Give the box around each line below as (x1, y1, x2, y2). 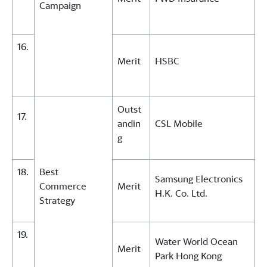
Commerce (39, 180, 86, 193)
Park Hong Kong (155, 250, 222, 262)
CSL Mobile (155, 117, 203, 130)
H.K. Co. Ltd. (155, 187, 207, 200)
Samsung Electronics (155, 173, 243, 185)
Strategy (39, 194, 75, 207)
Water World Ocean (155, 235, 238, 248)
